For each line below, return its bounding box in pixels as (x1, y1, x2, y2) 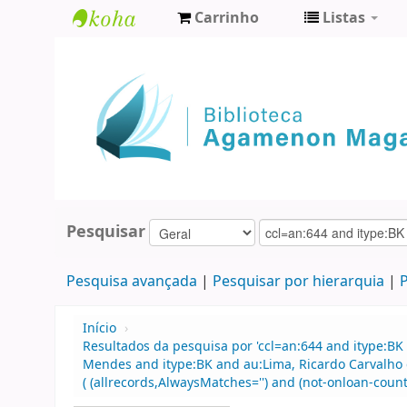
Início (83, 319, 116, 339)
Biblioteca (73, 38, 163, 65)
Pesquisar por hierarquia (212, 271, 384, 293)
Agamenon (73, 68, 172, 94)
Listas (323, 7, 365, 29)
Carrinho (194, 7, 259, 29)
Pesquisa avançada (65, 271, 197, 293)
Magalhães (73, 98, 172, 124)
